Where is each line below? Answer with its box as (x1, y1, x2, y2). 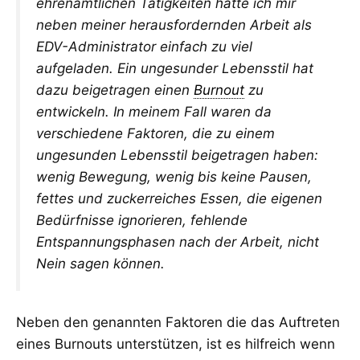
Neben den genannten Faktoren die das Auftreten (16, 313, 340, 330)
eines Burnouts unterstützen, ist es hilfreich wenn (16, 335, 335, 352)
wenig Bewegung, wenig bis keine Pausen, (36, 169, 312, 186)
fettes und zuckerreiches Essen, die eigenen (36, 190, 322, 207)
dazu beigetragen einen (36, 82, 194, 99)
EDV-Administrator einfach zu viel (36, 39, 252, 55)
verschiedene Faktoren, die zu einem (36, 125, 275, 142)
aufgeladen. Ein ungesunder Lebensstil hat (36, 60, 313, 77)
